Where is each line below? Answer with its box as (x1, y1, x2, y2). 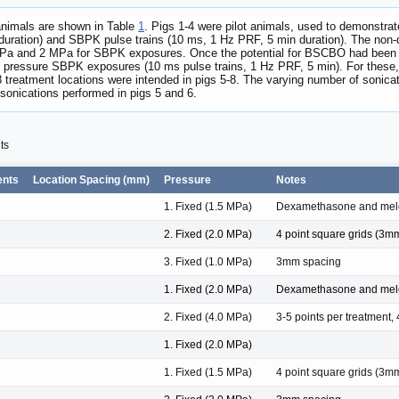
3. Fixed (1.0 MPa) (164, 255, 252, 268)
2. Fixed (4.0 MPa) (164, 310, 252, 323)
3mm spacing (276, 255, 341, 268)
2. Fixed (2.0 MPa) (164, 227, 252, 240)
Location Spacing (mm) (33, 173, 150, 186)
